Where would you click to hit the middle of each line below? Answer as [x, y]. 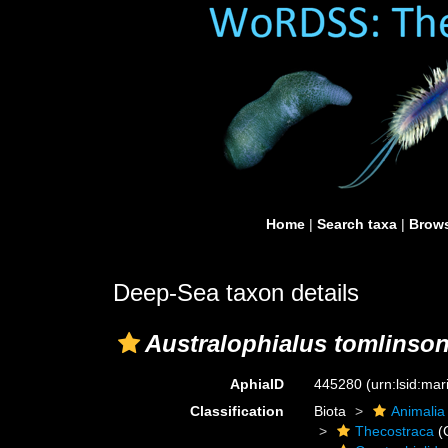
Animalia [418, 411]
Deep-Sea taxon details [236, 292]
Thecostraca [395, 431]
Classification [237, 411]
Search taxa [357, 224]
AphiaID [257, 384]
